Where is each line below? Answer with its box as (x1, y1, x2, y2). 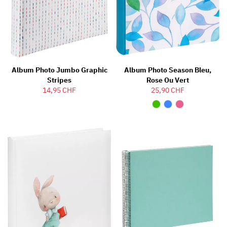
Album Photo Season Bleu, (124, 65, 211, 74)
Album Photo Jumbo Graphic (11, 65, 107, 74)
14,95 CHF (43, 85, 76, 95)
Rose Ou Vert (146, 75, 189, 85)
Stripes (47, 75, 71, 85)
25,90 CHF (151, 85, 184, 95)
